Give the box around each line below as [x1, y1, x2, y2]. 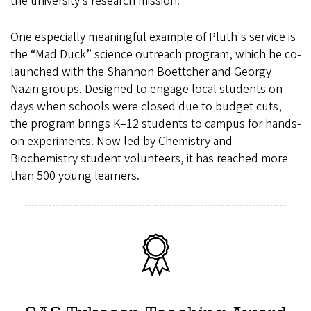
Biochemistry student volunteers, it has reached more [10, 150, 288, 168]
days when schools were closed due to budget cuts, [10, 98, 282, 116]
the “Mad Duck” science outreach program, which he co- [10, 46, 301, 64]
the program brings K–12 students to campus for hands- [10, 115, 301, 133]
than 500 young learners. [10, 167, 142, 185]
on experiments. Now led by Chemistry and [10, 133, 233, 151]
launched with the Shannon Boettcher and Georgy [10, 63, 271, 81]
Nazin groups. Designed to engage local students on [10, 81, 283, 99]
